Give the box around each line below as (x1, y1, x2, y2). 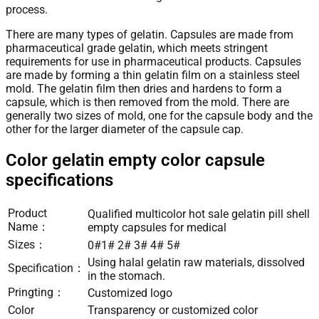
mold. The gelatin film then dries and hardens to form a (6, 81, 282, 95)
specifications (6, 169, 113, 190)
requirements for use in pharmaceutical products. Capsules (6, 54, 301, 68)
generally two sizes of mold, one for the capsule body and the (6, 108, 313, 122)
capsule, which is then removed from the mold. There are (6, 95, 289, 109)
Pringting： (8, 285, 65, 299)
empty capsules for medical (88, 220, 226, 234)
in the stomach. (88, 268, 165, 283)
